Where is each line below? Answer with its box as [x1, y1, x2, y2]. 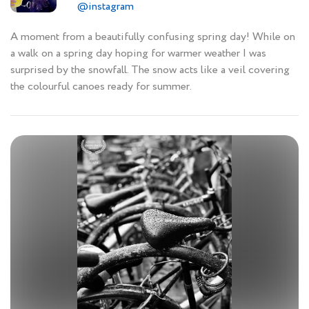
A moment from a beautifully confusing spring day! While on [10, 29, 295, 46]
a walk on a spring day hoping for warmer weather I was [10, 46, 266, 62]
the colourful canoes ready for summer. [10, 79, 192, 95]
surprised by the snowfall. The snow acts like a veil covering [10, 62, 290, 79]
